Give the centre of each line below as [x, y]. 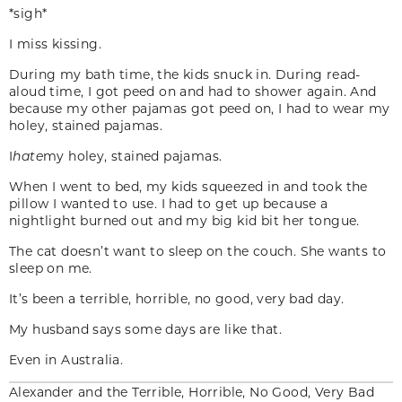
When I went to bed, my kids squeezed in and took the [188, 186]
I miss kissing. [55, 43]
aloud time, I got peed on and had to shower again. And [193, 91]
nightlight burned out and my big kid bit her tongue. [184, 220]
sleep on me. [51, 267]
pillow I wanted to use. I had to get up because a [169, 203]
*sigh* [28, 13]
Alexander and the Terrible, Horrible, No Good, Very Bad [192, 391]
